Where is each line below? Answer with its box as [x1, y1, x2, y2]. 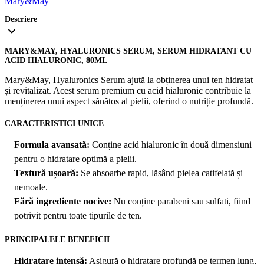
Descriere [5, 15, 37, 24]
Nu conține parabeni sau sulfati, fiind [111, 196, 250, 207]
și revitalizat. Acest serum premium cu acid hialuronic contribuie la [5, 85, 251, 96]
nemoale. [14, 182, 48, 193]
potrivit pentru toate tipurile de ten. [14, 210, 142, 221]
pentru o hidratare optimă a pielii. [14, 154, 137, 164]
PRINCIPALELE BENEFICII [5, 235, 110, 245]
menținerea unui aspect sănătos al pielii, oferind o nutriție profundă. [5, 96, 253, 107]
